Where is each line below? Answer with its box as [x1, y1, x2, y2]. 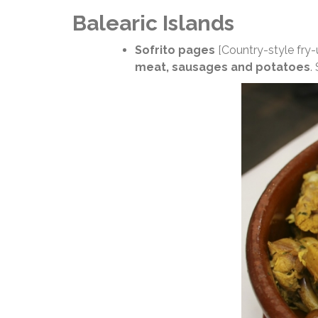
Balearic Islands [72, 11, 234, 36]
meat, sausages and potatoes [135, 60, 310, 75]
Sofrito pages [135, 43, 215, 57]
